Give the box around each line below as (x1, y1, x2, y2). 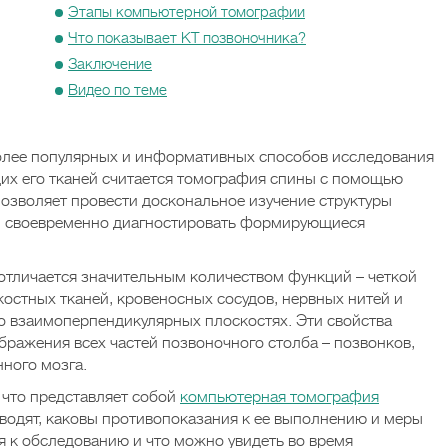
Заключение (68, 55, 152, 73)
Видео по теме (68, 81, 167, 99)
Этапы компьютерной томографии (68, 3, 305, 21)
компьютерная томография (180, 388, 379, 406)
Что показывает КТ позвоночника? (68, 29, 306, 47)
